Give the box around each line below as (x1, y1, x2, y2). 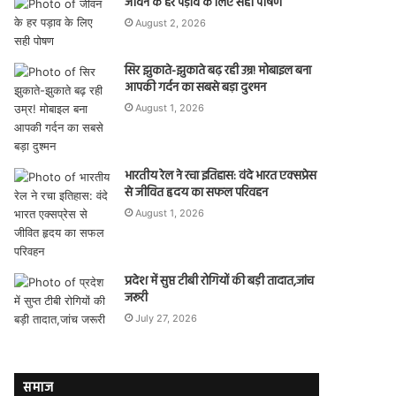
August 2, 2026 (135, 17, 207, 29)
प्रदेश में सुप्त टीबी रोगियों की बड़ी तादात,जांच (125, 271, 315, 292)
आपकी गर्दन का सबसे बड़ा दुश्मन (125, 78, 267, 98)
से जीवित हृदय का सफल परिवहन (125, 183, 269, 203)
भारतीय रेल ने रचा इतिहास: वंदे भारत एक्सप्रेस (125, 166, 317, 187)
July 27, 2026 (135, 312, 198, 324)
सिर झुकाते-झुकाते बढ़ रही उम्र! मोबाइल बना (125, 61, 312, 81)
